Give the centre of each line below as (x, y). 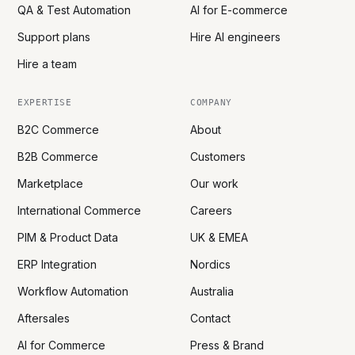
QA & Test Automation (74, 10)
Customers (218, 156)
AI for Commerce (62, 345)
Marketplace (51, 183)
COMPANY (211, 102)
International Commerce (80, 210)
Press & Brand (227, 345)
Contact (210, 318)
